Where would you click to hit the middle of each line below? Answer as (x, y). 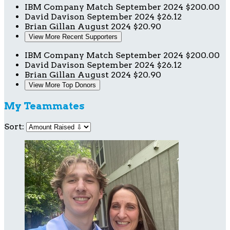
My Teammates (44, 106)
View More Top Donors (62, 85)
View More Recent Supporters (73, 36)
